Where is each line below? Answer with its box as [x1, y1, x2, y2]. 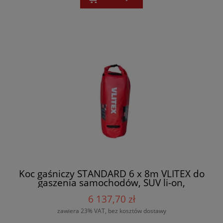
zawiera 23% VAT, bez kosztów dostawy [57, 207, 166, 216]
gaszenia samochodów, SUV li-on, [38, 175, 185, 189]
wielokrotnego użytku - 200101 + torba [26, 184, 197, 198]
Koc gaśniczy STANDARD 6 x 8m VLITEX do [18, 166, 205, 180]
